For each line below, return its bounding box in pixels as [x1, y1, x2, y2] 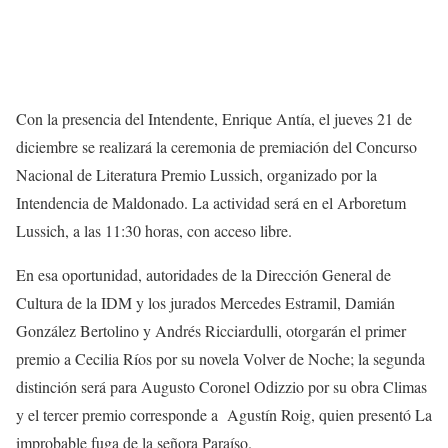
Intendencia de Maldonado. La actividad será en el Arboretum [16, 192, 406, 214]
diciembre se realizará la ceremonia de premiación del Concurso [16, 136, 417, 158]
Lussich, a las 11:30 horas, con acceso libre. [16, 220, 292, 242]
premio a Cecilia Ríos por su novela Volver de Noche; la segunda [16, 348, 425, 370]
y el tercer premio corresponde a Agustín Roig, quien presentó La [16, 404, 432, 426]
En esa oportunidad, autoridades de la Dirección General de [16, 264, 391, 286]
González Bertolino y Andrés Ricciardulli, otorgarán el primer [16, 320, 406, 342]
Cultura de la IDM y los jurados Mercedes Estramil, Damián [16, 292, 395, 314]
